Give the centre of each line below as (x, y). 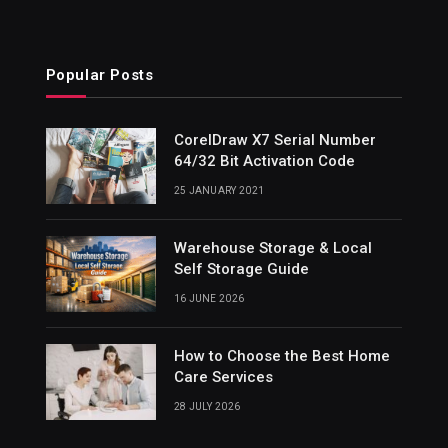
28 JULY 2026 (207, 406)
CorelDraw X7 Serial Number (274, 139)
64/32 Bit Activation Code (264, 160)
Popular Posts (99, 74)
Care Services (223, 376)
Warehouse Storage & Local (272, 247)
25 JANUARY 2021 (219, 190)
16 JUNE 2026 (209, 298)
